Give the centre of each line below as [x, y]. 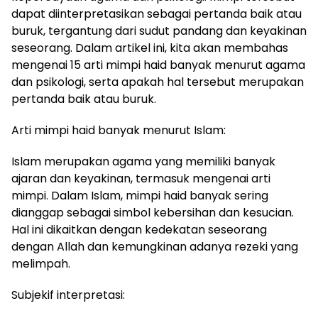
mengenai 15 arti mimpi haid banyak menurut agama [158, 65]
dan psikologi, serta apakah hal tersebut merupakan [158, 82]
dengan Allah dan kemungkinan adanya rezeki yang [155, 247]
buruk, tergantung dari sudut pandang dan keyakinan [159, 31]
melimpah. [41, 264]
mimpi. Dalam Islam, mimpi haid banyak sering [140, 196]
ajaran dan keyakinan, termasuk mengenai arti [141, 179]
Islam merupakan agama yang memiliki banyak [143, 161]
